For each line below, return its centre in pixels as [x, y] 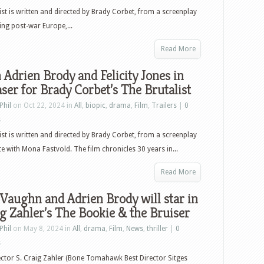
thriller [157, 229]
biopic [95, 105]
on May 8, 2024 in [42, 229]
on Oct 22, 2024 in [43, 105]
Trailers [164, 105]
